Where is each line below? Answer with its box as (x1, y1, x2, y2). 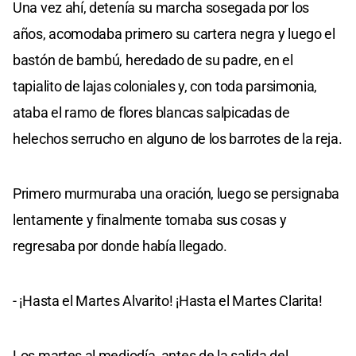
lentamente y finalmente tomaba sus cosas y (13, 211, 287, 228)
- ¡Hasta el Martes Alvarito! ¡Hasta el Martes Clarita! (13, 292, 323, 309)
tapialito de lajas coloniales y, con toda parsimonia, (13, 77, 318, 95)
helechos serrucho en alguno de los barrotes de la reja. (13, 130, 342, 147)
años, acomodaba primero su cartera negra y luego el (13, 25, 335, 42)
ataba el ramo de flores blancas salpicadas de (13, 103, 290, 121)
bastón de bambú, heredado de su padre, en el (13, 51, 293, 68)
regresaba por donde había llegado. (13, 237, 227, 254)
